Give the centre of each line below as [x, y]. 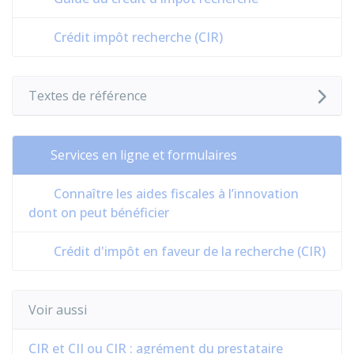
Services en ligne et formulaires [144, 155]
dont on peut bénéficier [99, 213]
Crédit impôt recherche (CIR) [137, 37]
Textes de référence [88, 96]
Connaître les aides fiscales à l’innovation [175, 194]
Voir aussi [58, 310]
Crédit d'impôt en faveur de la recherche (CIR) [188, 251]
